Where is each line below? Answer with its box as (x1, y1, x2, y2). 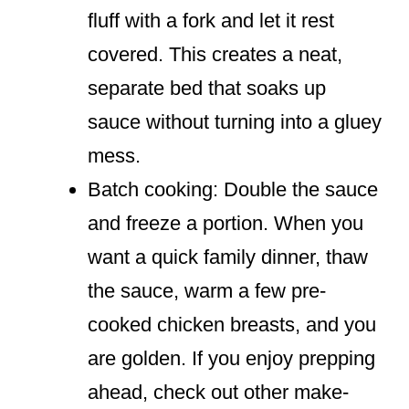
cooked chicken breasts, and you (88, 313, 376, 337)
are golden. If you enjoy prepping (88, 347, 375, 371)
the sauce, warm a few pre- (88, 279, 326, 303)
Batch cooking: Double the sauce (88, 178, 378, 202)
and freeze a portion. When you (88, 212, 363, 236)
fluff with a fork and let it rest (88, 9, 334, 33)
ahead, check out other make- (88, 381, 349, 404)
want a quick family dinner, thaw (88, 246, 368, 269)
